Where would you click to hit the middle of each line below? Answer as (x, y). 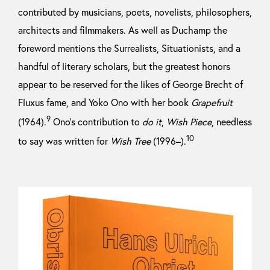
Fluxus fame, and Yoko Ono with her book (105, 103)
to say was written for (64, 141)
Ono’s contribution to (96, 122)
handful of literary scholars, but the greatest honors (124, 67)
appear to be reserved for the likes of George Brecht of (130, 85)
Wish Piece (189, 122)
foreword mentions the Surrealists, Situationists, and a (129, 49)
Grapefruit (212, 103)
